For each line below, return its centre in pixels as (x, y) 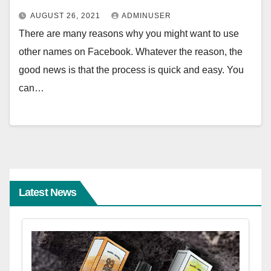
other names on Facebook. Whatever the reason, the (131, 52)
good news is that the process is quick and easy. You (131, 70)
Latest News (48, 192)
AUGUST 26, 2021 (67, 16)
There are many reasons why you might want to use (129, 34)
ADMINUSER (146, 16)
